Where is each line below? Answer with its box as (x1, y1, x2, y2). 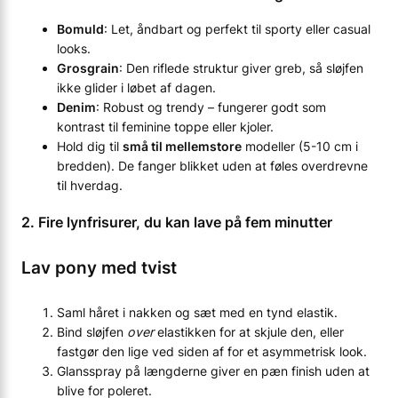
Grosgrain (57, 60, 119, 76)
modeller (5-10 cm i (242, 139, 358, 155)
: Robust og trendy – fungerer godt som (96, 99, 326, 115)
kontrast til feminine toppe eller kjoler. (57, 119, 274, 135)
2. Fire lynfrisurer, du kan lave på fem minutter (21, 212, 332, 231)
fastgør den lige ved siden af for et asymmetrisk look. (57, 344, 367, 360)
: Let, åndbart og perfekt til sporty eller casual (104, 21, 370, 37)
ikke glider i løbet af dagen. (57, 80, 216, 96)
